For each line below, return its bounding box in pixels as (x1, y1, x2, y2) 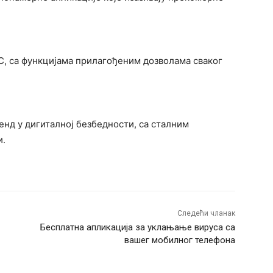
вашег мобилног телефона (124, 235, 235, 246)
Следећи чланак (177, 209, 235, 218)
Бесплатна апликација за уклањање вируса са (40, 222, 235, 233)
